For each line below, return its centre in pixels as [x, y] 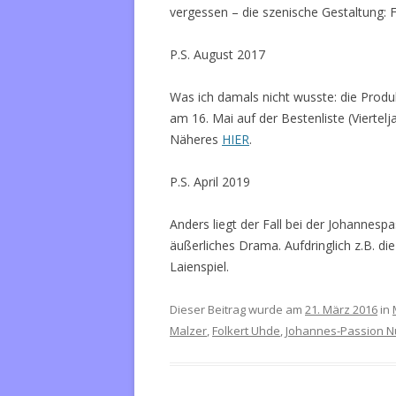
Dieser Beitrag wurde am [237, 309]
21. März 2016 [341, 309]
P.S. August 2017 [217, 54]
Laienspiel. [199, 267]
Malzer [188, 331]
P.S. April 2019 [210, 182]
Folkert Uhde [246, 331]
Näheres [196, 139]
